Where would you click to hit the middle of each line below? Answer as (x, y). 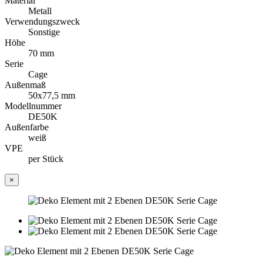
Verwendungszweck (42, 22)
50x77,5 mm (52, 96)
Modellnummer (33, 106)
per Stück (46, 159)
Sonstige (44, 32)
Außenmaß (25, 85)
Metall (40, 11)
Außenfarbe (27, 127)
